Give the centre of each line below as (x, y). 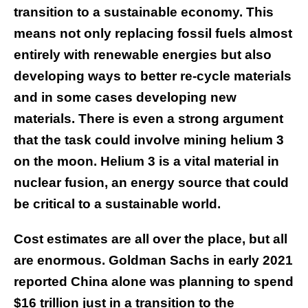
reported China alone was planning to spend (154, 282)
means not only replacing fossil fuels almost (153, 34)
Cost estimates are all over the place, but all (151, 239)
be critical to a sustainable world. (117, 204)
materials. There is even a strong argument (148, 119)
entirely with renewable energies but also (143, 55)
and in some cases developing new (125, 98)
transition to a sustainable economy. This (144, 12)
